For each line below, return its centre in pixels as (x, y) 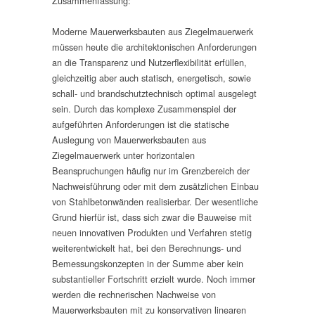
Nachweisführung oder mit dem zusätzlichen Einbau (155, 186)
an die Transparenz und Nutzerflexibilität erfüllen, (149, 63)
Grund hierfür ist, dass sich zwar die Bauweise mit (152, 217)
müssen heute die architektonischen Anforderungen (154, 47)
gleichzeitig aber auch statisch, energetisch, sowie (152, 78)
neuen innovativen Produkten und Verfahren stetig (152, 233)
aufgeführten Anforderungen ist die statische (141, 124)
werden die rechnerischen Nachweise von (134, 295)
